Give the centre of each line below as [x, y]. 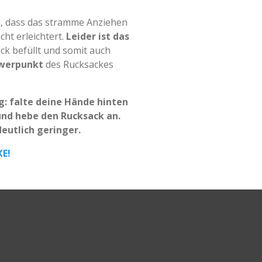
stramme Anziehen [86, 23]
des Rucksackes [78, 65]
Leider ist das [98, 37]
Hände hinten [96, 102]
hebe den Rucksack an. [68, 116]
